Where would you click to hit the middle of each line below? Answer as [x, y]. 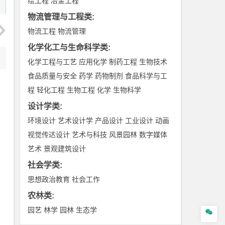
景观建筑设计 [65, 149]
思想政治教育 [49, 179]
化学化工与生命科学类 [68, 47]
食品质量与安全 [52, 76]
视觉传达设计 [49, 135]
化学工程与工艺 [52, 62]
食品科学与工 [146, 76]
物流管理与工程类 [60, 17]
